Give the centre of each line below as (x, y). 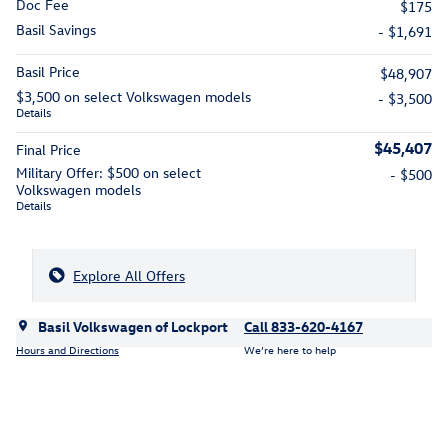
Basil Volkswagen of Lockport (133, 327)
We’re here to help (290, 349)
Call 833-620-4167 (303, 327)
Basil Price (48, 72)
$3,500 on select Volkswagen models (133, 97)
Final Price (48, 150)
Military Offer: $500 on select (108, 173)
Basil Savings (56, 30)
